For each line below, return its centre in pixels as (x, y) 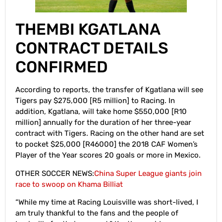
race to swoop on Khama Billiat (69, 184)
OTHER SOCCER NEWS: (55, 173)
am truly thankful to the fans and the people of (97, 213)
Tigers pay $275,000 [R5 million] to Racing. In (95, 101)
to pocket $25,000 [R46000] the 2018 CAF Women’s (107, 144)
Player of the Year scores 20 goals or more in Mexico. (108, 155)
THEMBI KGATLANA (88, 29)
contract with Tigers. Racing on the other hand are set (110, 134)
